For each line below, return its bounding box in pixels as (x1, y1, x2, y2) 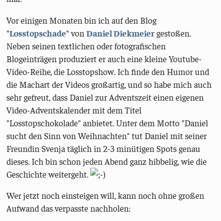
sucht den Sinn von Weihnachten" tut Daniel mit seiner (6, 130, 207, 141)
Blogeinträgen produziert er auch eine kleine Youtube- (6, 53, 202, 64)
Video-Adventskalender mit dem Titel (6, 104, 142, 115)
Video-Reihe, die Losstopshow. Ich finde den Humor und (6, 66, 210, 77)
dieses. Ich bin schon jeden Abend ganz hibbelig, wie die (6, 155, 207, 167)
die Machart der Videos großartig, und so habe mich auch (6, 78, 212, 90)
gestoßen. (154, 27, 191, 38)
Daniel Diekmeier (86, 27, 155, 38)
